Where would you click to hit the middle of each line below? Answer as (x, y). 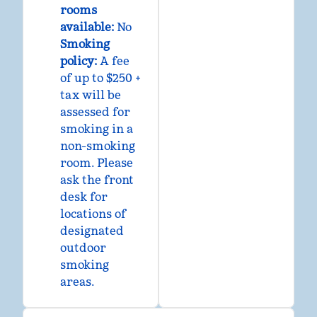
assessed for (95, 112)
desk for (84, 197)
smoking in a (97, 129)
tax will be (91, 95)
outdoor (83, 248)
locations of (93, 214)
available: (87, 27)
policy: (79, 61)
